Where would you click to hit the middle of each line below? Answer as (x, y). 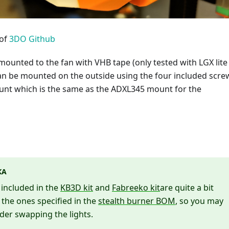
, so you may (199, 201)
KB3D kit (77, 188)
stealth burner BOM (137, 201)
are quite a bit (187, 188)
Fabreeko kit (136, 188)
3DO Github (32, 39)
